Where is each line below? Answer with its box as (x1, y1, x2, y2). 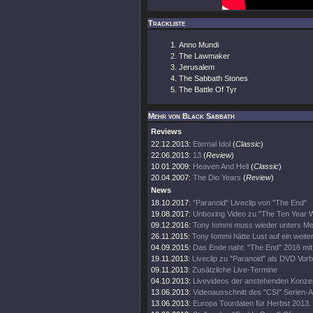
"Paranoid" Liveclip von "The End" (193, 198, 307, 207)
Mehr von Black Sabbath (148, 112, 235, 120)
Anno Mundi (179, 41, 219, 49)
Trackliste (148, 19, 185, 27)
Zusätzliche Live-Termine (192, 265, 277, 274)
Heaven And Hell (193, 162, 249, 170)
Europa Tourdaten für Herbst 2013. (193, 299, 311, 307)
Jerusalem (179, 63, 214, 71)
